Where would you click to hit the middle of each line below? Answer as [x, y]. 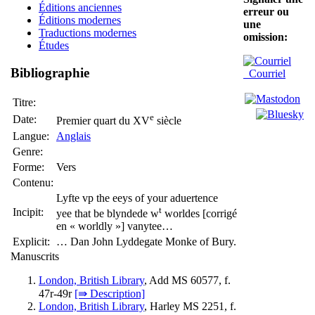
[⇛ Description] [110, 293]
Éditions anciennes [80, 8]
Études [54, 46]
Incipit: [28, 212]
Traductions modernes [88, 33]
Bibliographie [50, 73]
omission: [265, 37]
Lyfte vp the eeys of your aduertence [137, 198]
